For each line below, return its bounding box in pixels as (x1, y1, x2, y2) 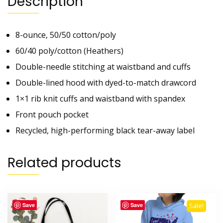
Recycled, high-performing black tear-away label (15, 125, 195, 136)
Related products (7, 153, 121, 172)
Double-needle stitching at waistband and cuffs (15, 61, 191, 73)
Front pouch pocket (15, 109, 89, 120)
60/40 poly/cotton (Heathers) (15, 45, 123, 57)
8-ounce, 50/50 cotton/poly (15, 29, 116, 41)
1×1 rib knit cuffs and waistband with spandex (15, 93, 185, 105)
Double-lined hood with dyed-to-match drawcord (15, 77, 196, 89)
